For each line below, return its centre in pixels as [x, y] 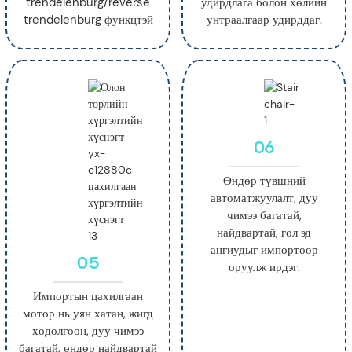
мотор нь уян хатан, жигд [88, 313]
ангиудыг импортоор [264, 249]
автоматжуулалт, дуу [264, 198]
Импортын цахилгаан [88, 296]
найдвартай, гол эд [264, 232]
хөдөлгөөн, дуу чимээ [88, 330]
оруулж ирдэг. [264, 267]
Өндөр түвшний [264, 180]
